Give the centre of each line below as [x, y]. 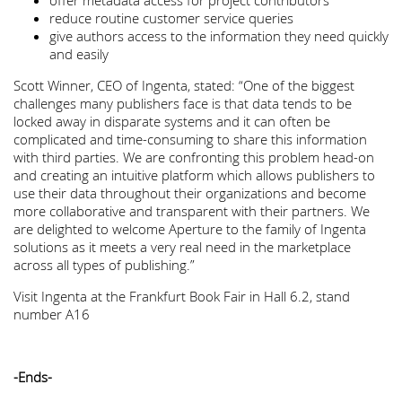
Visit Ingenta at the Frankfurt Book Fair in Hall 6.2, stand [182, 296]
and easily [79, 54]
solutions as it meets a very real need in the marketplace [182, 247]
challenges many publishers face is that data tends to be [183, 103]
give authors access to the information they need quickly [219, 36]
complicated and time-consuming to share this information [190, 139]
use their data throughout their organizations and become [190, 193]
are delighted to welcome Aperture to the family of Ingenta [190, 229]
